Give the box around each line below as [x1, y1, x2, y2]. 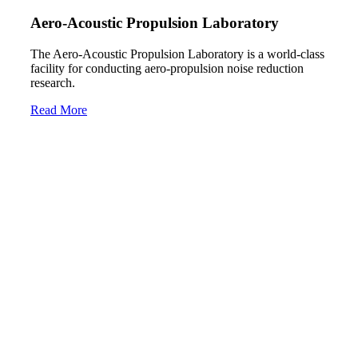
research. [30, 75, 75, 89]
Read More [30, 102, 87, 117]
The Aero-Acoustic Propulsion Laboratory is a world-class [30, 46, 324, 61]
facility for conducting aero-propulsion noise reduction [30, 61, 304, 75]
